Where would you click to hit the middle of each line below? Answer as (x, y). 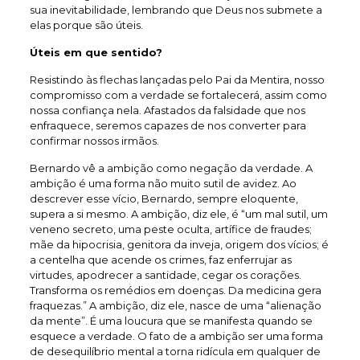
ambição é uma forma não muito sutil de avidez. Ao (163, 183)
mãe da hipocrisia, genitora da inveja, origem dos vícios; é (179, 244)
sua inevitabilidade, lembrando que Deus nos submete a (176, 9)
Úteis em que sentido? (96, 52)
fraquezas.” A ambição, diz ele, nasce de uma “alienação (175, 305)
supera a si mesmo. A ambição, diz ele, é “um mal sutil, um (178, 213)
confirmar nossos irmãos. (94, 140)
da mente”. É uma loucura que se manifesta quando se (171, 320)
